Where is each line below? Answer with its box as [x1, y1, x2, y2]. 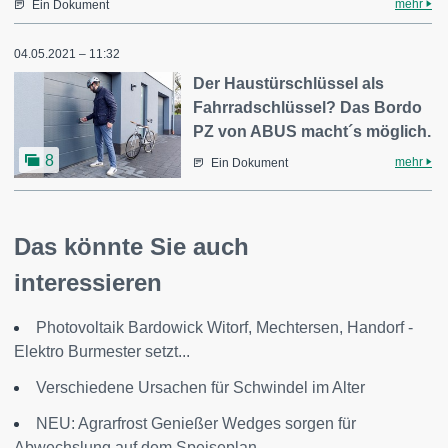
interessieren [14, 268, 162, 296]
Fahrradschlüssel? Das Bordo [193, 98, 423, 116]
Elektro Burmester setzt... [14, 342, 190, 360]
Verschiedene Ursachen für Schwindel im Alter [36, 378, 365, 396]
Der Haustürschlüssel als [193, 74, 385, 92]
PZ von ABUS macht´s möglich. [193, 122, 432, 140]
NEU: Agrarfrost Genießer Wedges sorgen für [36, 414, 356, 432]
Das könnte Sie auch [14, 232, 249, 260]
